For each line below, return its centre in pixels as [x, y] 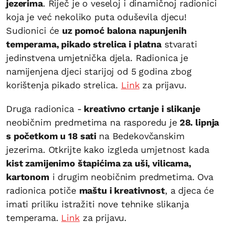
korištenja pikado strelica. [64, 85]
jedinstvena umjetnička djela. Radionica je [97, 58]
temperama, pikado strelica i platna [84, 44]
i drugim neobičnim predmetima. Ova [131, 177]
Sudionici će [34, 30]
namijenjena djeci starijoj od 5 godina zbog [99, 71]
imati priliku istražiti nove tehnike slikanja [98, 204]
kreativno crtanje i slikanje [141, 108]
